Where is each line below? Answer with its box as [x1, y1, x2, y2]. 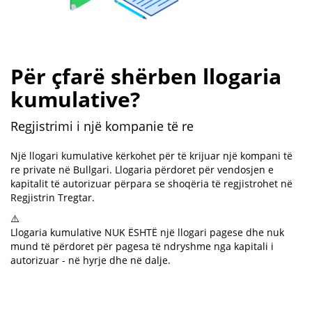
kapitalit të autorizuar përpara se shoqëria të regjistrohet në [10, 176, 292, 190]
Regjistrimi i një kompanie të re [10, 117, 194, 134]
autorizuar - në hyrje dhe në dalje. [10, 253, 171, 267]
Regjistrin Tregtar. [10, 190, 95, 204]
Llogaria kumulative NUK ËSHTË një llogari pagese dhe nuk [10, 225, 284, 239]
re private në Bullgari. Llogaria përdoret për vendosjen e [10, 162, 274, 176]
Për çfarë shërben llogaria [10, 61, 281, 91]
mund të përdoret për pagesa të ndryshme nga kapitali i [10, 239, 274, 253]
